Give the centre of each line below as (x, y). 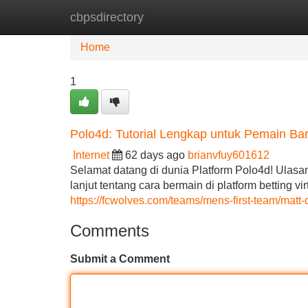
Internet (91, 155)
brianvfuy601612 (229, 155)
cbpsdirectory (107, 17)
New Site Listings (184, 17)
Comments (110, 231)
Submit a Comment (120, 259)
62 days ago (155, 155)
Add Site (268, 17)
